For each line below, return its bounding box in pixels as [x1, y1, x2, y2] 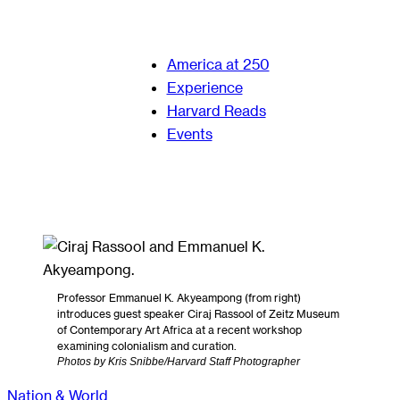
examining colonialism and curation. [57, 338, 237, 352]
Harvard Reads [166, 101, 266, 119]
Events [166, 124, 212, 142]
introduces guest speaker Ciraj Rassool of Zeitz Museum [57, 306, 339, 320]
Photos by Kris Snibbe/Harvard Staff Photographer [57, 354, 300, 368]
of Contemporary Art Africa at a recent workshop [57, 322, 302, 336]
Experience [166, 78, 243, 96]
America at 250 [166, 54, 270, 72]
